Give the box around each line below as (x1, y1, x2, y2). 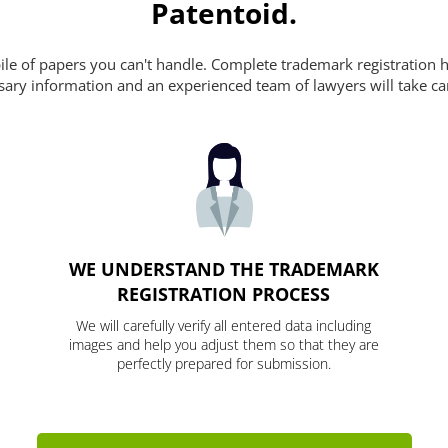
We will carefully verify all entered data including (76, 316, 372, 336)
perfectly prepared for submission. (116, 354, 331, 374)
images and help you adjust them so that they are (68, 335, 379, 355)
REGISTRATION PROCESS (117, 282, 331, 307)
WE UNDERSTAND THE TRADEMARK (68, 257, 379, 282)
